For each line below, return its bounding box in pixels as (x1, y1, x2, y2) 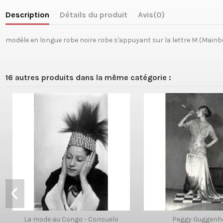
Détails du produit (59, 9, 127, 19)
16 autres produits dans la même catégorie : (5, 72, 171, 82)
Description (5, 9, 49, 19)
